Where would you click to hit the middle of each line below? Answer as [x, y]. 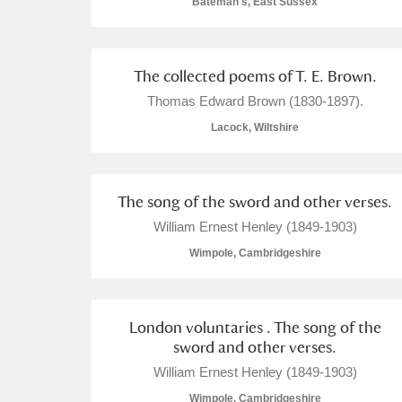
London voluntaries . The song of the [255, 327]
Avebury [213, 203]
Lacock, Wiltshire [255, 127]
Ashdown [217, 121]
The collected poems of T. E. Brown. [255, 76]
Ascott [207, 79]
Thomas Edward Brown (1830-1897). [255, 101]
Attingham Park [236, 162]
